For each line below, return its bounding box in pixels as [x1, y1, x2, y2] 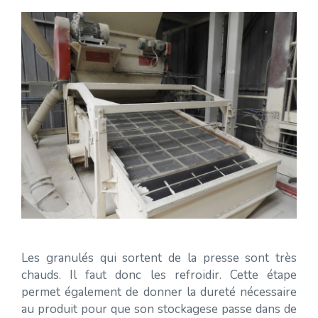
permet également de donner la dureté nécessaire [21, 284, 297, 300]
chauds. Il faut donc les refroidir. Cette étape [21, 267, 297, 283]
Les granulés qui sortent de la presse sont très [21, 250, 297, 266]
